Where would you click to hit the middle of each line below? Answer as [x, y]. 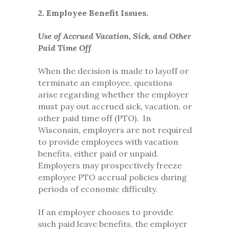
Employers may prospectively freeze [110, 166]
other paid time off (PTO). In [94, 118]
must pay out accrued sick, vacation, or [115, 107]
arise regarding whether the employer [113, 95]
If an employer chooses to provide [106, 212]
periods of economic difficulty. [98, 189]
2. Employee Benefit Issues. [93, 13]
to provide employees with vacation [108, 142]
